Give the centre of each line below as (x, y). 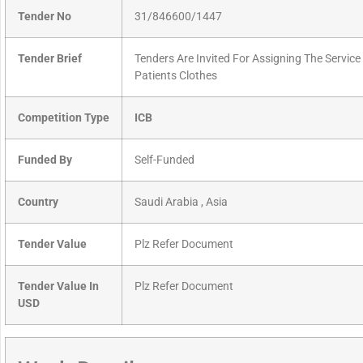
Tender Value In (58, 287)
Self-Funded (164, 160)
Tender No (45, 17)
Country (38, 203)
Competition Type (64, 118)
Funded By (45, 160)
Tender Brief (50, 59)
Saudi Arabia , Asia (181, 203)
